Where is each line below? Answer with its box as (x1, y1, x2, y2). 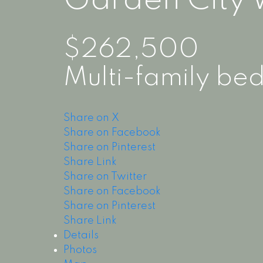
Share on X (63, 112, 119, 123)
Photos (63, 244, 97, 255)
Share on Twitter (63, 171, 147, 182)
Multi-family (63, 65, 210, 91)
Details (63, 230, 99, 241)
